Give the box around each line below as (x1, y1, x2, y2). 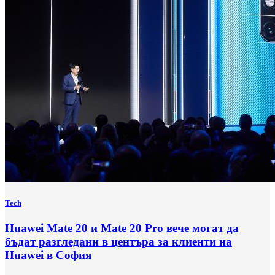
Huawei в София (5, 248, 91, 261)
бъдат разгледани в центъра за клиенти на (5, 234, 232, 248)
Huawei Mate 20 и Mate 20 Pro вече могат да (5, 221, 239, 234)
